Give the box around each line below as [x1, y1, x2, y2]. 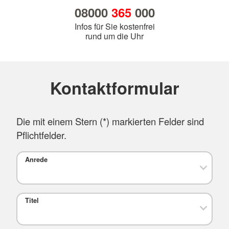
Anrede [25, 154, 48, 164]
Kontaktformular [50, 76, 179, 100]
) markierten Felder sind [106, 114, 204, 128]
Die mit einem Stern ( [16, 114, 103, 128]
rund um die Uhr [85, 30, 144, 42]
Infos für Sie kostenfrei [74, 20, 155, 33]
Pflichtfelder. [16, 128, 66, 142]
